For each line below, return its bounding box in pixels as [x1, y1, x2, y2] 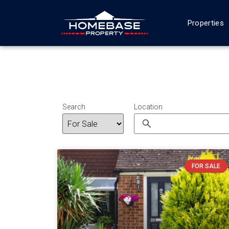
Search [62, 103, 85, 111]
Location [134, 103, 163, 111]
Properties [187, 18, 224, 28]
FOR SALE [191, 163, 220, 170]
